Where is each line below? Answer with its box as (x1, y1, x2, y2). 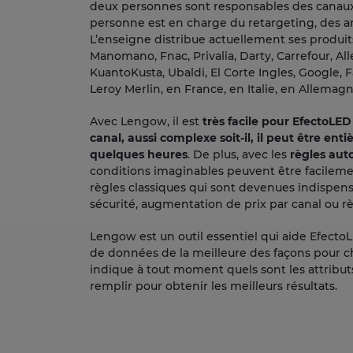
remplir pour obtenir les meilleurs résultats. (89, 278, 337, 293)
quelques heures (89, 147, 188, 162)
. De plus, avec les (187, 147, 290, 162)
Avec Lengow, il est (89, 113, 203, 128)
